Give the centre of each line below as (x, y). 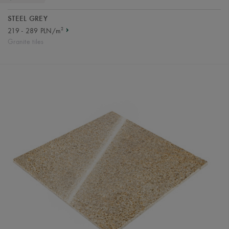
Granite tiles (26, 42)
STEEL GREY (28, 19)
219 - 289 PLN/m (35, 31)
